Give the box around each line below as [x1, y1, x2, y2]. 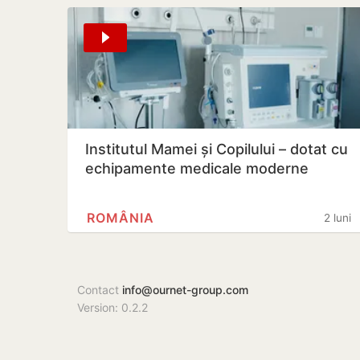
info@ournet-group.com [122, 282, 248, 297]
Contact [77, 282, 122, 297]
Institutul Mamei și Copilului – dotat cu [85, 140, 348, 157]
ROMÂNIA [87, 209, 154, 226]
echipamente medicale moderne [85, 159, 309, 177]
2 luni [324, 211, 351, 224]
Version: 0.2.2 [77, 300, 148, 314]
